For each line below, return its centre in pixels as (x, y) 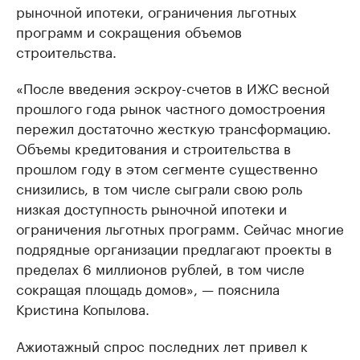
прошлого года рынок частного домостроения (171, 107)
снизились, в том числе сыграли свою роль (159, 187)
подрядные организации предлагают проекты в (174, 247)
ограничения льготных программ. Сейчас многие (180, 227)
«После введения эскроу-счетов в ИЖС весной (173, 87)
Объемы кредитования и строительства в (153, 147)
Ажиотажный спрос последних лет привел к (162, 345)
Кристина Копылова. (83, 308)
